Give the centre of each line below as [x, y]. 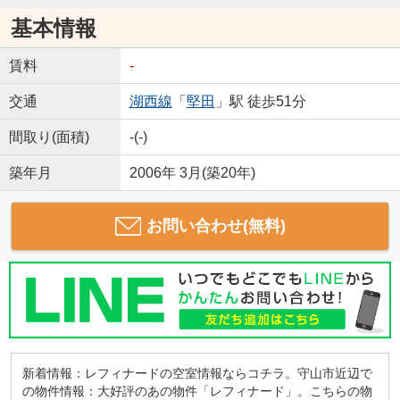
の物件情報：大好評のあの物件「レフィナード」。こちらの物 [197, 391]
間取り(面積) [49, 137]
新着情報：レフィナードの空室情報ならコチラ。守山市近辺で [197, 373]
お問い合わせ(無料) [216, 226]
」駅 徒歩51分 [260, 102]
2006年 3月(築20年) [192, 173]
